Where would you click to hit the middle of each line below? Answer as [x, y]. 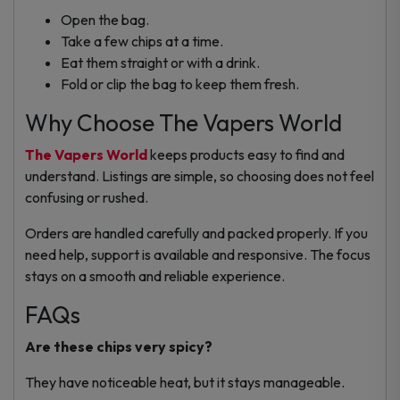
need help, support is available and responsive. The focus [198, 254]
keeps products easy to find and [246, 154]
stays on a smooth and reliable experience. [155, 275]
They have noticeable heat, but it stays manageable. [185, 382]
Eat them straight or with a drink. [162, 62]
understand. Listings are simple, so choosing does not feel [200, 175]
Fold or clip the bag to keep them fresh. [180, 83]
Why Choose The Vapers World [183, 122]
